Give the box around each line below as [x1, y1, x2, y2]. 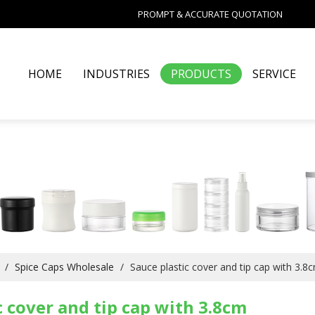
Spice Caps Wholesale [14, 260, 114, 274]
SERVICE [252, 66, 297, 82]
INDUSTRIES [83, 66, 150, 82]
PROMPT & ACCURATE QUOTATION [137, 8, 283, 20]
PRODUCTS [171, 66, 232, 82]
